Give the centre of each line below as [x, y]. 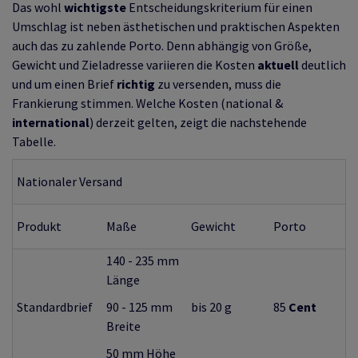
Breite [123, 326]
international [51, 122]
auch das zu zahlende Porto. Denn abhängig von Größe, [162, 46]
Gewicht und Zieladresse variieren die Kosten [135, 65]
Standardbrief [55, 307]
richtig [136, 84]
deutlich [322, 65]
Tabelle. [34, 141]
